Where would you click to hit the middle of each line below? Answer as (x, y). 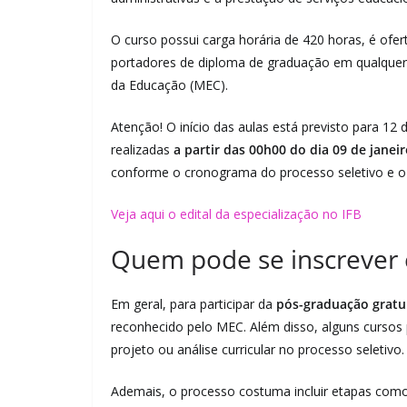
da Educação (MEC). (169, 85)
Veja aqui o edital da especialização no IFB (236, 214)
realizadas (142, 149)
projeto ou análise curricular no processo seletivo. (258, 349)
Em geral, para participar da (194, 304)
